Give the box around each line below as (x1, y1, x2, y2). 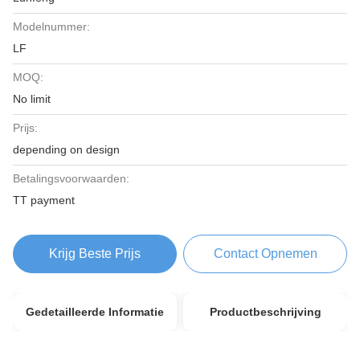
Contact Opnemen (213, 247, 317, 260)
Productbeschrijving (209, 305, 321, 318)
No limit (13, 92, 51, 105)
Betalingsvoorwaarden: (13, 172, 129, 185)
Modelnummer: (13, 20, 90, 33)
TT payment (13, 194, 75, 207)
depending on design (13, 143, 120, 156)
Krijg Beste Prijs (48, 247, 141, 260)
